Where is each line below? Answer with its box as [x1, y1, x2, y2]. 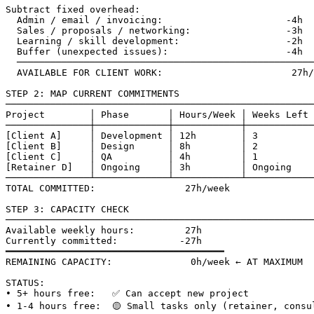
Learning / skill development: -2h [6, 35, 303, 46]
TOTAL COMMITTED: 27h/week [6, 182, 230, 193]
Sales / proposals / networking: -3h [6, 25, 303, 36]
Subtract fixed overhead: [6, 4, 140, 15]
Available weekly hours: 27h [6, 224, 202, 235]
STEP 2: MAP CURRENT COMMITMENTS [6, 88, 179, 99]
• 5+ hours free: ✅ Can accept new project [6, 287, 249, 299]
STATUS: [6, 277, 45, 288]
